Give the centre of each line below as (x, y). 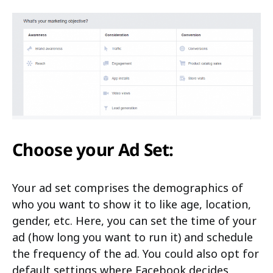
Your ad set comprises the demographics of (128, 187)
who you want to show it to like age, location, (132, 204)
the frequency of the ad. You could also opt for (136, 253)
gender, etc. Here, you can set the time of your (134, 220)
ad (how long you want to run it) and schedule (133, 237)
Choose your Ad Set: (93, 149)
